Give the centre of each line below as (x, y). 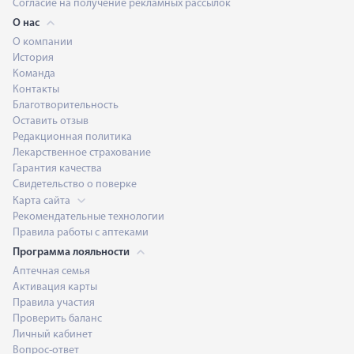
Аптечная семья (51, 271)
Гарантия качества (57, 169)
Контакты (36, 90)
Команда (34, 74)
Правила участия (54, 303)
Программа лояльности (72, 252)
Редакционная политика (72, 137)
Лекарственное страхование (82, 153)
